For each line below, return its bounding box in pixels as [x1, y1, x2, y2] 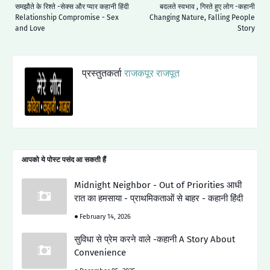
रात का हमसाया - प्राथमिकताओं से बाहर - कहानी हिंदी [74, 192, 243, 204]
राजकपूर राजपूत [122, 67, 180, 79]
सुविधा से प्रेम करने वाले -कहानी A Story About [74, 233, 235, 245]
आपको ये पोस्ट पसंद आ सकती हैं [22, 155, 106, 164]
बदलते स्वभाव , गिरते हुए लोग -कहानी [160, 2, 255, 11]
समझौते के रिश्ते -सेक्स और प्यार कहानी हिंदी [15, 2, 129, 11]
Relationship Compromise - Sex [15, 13, 119, 22]
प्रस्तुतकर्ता [82, 67, 122, 79]
